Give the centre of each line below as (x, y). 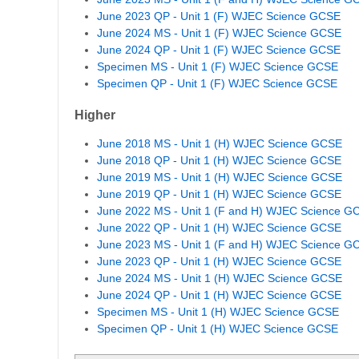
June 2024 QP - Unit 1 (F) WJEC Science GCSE (219, 49)
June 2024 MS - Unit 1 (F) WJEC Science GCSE (219, 32)
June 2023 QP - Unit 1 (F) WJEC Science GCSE (219, 16)
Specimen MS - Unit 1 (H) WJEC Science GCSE (218, 311)
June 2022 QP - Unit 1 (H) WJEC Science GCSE (219, 227)
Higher (95, 115)
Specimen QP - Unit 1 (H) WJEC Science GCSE (218, 328)
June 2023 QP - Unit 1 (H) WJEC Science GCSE (219, 261)
